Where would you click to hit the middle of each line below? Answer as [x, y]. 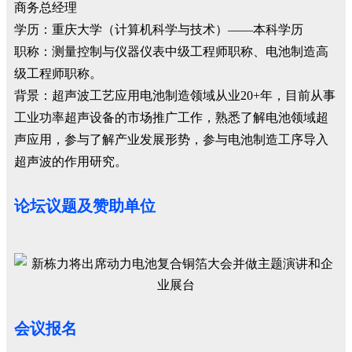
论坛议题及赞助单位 [85, 206]
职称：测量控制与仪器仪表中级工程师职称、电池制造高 [171, 51]
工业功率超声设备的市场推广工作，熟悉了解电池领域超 [171, 117]
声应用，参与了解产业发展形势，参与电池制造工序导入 [171, 139]
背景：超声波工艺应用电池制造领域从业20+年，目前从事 [175, 95]
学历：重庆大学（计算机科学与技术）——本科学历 [159, 29]
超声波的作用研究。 [71, 161]
